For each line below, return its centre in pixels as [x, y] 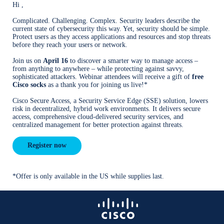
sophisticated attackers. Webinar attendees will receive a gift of [102, 77]
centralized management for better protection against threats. [98, 125]
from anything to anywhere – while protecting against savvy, [98, 69]
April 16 [55, 61]
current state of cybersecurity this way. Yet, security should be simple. [111, 29]
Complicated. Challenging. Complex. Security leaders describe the [106, 21]
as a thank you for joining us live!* [97, 85]
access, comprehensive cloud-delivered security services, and [98, 117]
